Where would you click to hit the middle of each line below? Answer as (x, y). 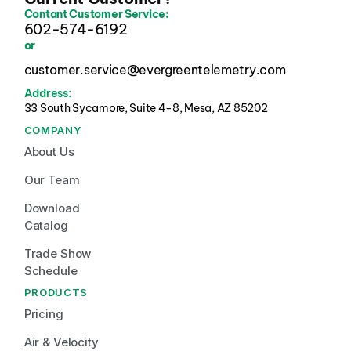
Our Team (52, 180)
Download (53, 208)
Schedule (51, 271)
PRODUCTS (56, 292)
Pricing (43, 314)
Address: (47, 93)
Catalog (46, 225)
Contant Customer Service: (96, 14)
